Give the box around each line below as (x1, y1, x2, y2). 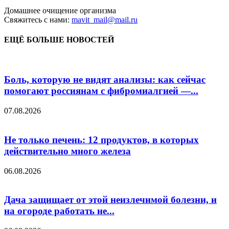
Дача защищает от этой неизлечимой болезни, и (4, 194, 217, 205)
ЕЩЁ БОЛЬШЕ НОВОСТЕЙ (4, 35, 114, 44)
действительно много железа (4, 145, 131, 156)
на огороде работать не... (4, 205, 114, 217)
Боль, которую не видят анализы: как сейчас (4, 74, 205, 85)
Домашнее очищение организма (4, 6, 116, 15)
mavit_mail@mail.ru (72, 15, 138, 25)
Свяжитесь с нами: (4, 15, 72, 25)
